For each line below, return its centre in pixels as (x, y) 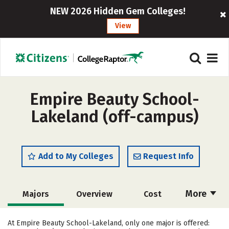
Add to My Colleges (76, 156)
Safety (152, 217)
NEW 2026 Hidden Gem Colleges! (118, 11)
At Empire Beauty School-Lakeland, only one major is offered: (109, 223)
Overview (94, 194)
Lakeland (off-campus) (114, 117)
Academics (36, 217)
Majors (36, 194)
